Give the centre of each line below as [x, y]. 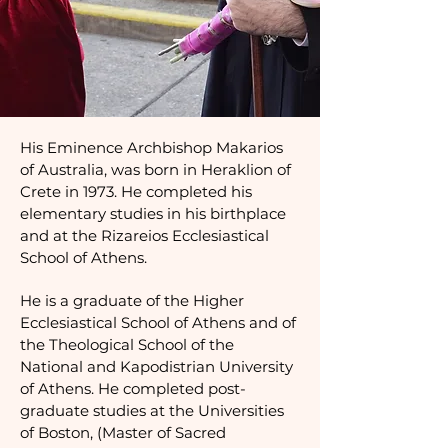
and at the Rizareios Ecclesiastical [144, 235]
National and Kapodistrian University [156, 366]
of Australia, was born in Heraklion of [155, 169]
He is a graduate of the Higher [132, 300]
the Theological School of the [127, 344]
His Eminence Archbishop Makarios [151, 147]
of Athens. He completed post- [133, 388]
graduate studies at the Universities [152, 410]
